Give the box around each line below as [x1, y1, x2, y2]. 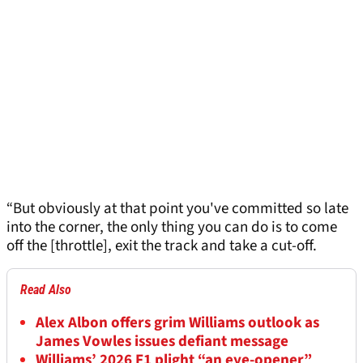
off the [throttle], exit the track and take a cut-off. [6, 235, 317, 258]
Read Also [20, 282, 71, 298]
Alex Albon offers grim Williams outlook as [36, 312, 319, 335]
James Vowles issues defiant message [36, 331, 288, 353]
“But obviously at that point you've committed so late [6, 198, 348, 220]
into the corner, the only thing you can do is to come [6, 216, 337, 239]
